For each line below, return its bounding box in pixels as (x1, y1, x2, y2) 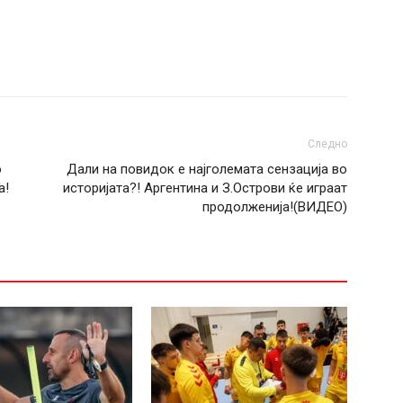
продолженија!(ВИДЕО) (202, 198, 347, 215)
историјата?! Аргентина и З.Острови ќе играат (63, 179, 347, 196)
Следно (308, 137, 347, 150)
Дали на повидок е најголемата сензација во (67, 160, 347, 177)
